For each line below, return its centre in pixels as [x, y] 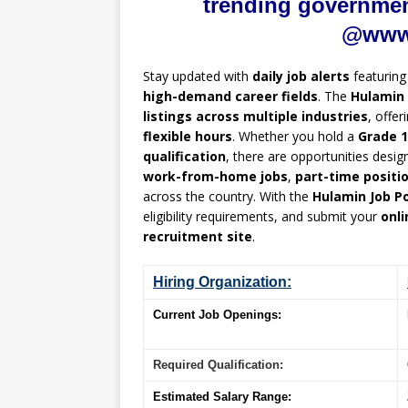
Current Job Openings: [217, 315]
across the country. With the [228, 197]
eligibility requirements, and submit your [262, 217]
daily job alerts [301, 76]
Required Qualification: [218, 365]
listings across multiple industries [255, 117]
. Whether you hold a [295, 137]
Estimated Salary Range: [222, 397]
